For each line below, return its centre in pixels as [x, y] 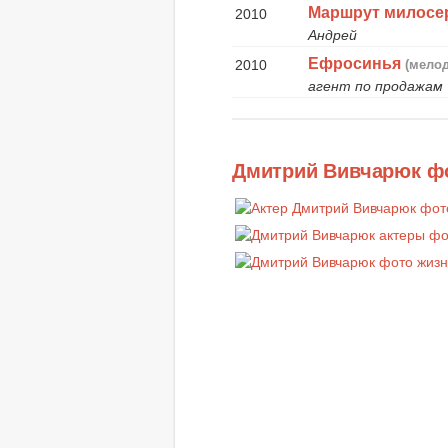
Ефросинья [355, 63]
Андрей [333, 34]
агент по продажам [376, 85]
